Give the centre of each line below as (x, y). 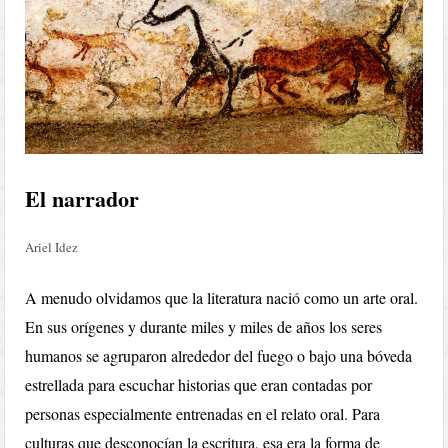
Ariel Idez (52, 246)
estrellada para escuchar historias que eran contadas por (199, 384)
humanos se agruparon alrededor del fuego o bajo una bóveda (219, 355)
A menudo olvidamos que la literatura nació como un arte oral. (222, 297)
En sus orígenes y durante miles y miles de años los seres (204, 326)
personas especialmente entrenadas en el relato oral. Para (203, 413)
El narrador (82, 198)
